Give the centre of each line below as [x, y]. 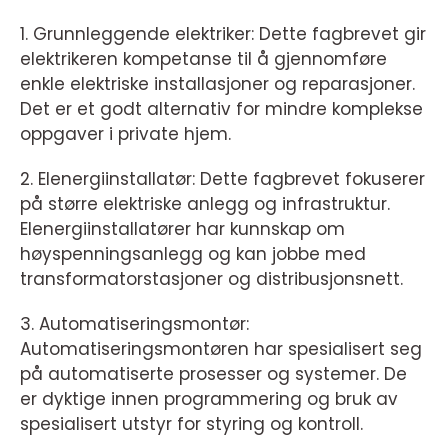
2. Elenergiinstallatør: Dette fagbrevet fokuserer [222, 179]
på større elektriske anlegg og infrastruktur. [205, 204]
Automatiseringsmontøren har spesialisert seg [221, 349]
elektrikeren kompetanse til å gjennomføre [203, 59]
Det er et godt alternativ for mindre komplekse [221, 109]
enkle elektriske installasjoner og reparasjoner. [217, 84]
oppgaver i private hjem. [125, 134]
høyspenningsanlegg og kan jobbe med [193, 254]
